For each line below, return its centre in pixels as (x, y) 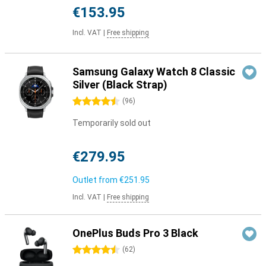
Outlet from (96, 180)
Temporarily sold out (112, 123)
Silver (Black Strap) (120, 85)
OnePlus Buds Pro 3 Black (135, 233)
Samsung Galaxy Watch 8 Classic (154, 72)
